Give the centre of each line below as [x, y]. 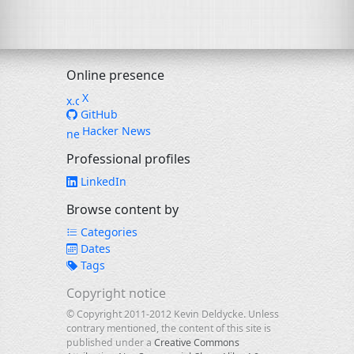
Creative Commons [197, 343]
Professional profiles [128, 159]
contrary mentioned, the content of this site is [169, 328]
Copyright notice [116, 293]
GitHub [98, 114]
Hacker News [115, 131]
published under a [110, 343]
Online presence [115, 75]
